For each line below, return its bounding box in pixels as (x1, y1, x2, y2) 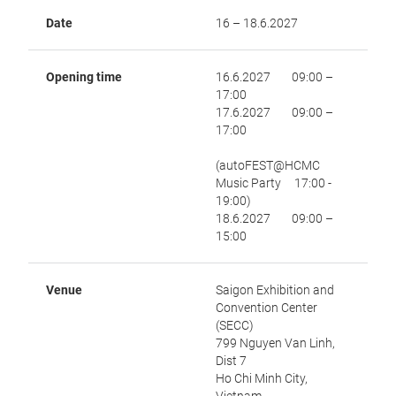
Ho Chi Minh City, (216, 371, 308, 385)
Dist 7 (216, 354, 247, 368)
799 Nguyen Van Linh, (216, 336, 335, 350)
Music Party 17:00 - (216, 176, 331, 190)
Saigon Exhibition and (216, 283, 334, 297)
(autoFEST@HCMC (216, 158, 320, 172)
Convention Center (216, 301, 317, 315)
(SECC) (216, 318, 254, 332)
